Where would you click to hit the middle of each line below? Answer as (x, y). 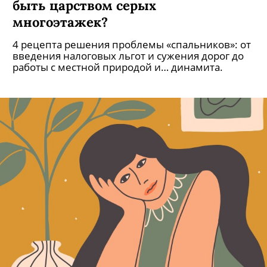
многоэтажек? (60, 22)
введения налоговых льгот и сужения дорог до (128, 56)
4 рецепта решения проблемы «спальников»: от (132, 44)
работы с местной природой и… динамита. (118, 67)
